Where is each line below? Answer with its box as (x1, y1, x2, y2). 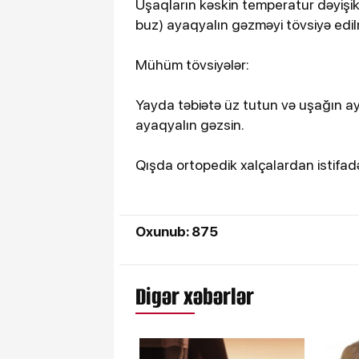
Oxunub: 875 (135, 223, 218, 240)
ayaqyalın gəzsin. (135, 115, 244, 133)
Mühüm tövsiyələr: (135, 55, 249, 73)
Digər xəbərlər (135, 280, 254, 313)
